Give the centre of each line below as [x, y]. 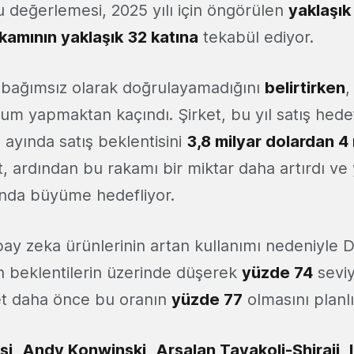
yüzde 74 [277, 273]
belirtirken [305, 88]
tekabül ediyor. [256, 38]
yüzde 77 [207, 300]
